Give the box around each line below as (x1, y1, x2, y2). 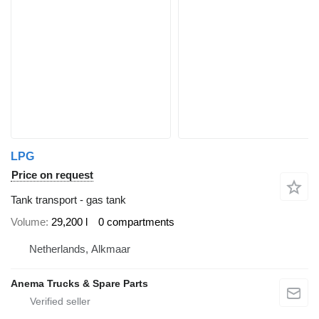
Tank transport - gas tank (11, 193, 126, 206)
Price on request (11, 168, 93, 181)
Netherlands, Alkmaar (29, 242, 130, 255)
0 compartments (98, 216, 174, 229)
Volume (11, 216, 46, 229)
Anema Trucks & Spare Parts (11, 277, 148, 289)
